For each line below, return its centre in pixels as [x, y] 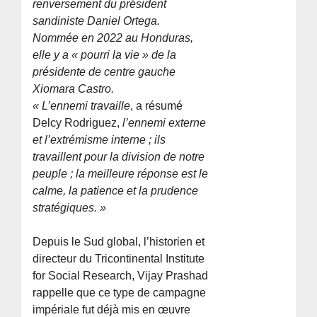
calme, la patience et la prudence [116, 191]
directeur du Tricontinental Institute [119, 259]
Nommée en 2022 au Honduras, [113, 38]
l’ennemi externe [165, 123]
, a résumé [157, 106]
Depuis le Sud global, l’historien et [119, 242]
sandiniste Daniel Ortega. [97, 21]
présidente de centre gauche [104, 72]
